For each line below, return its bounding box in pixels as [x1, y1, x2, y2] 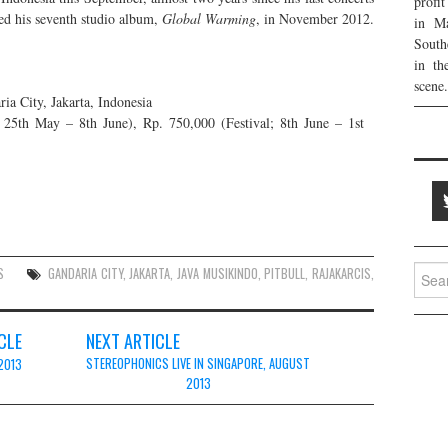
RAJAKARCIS [312, 263, 372, 283]
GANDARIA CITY [48, 263, 123, 283]
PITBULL [264, 263, 306, 283]
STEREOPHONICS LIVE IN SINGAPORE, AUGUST [86, 353, 310, 373]
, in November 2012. [256, 8, 374, 28]
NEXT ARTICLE [86, 326, 180, 354]
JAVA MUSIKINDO [177, 263, 258, 283]
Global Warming [162, 8, 256, 28]
